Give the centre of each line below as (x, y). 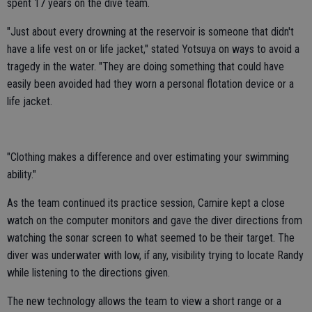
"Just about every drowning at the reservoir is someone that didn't (150, 32)
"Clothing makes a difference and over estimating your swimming (148, 157)
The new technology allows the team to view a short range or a (144, 302)
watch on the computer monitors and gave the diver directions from (155, 221)
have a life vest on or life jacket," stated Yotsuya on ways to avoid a (153, 49)
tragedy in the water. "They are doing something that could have (146, 67)
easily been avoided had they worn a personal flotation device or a (150, 84)
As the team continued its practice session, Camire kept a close (146, 203)
